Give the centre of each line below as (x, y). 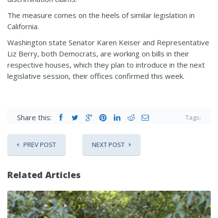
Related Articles (44, 174)
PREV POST (40, 144)
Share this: (34, 117)
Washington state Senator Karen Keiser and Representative (108, 42)
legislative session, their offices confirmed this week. (96, 76)
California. (23, 26)
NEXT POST (108, 144)
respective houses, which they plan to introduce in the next (106, 64)
